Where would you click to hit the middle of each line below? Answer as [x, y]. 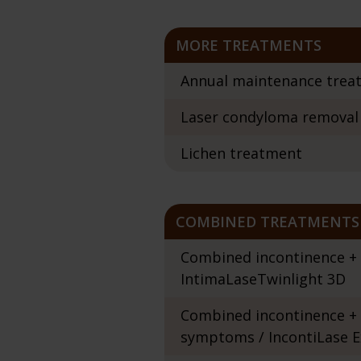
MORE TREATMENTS [249, 45]
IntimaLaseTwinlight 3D [263, 279]
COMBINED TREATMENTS [268, 222]
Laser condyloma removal [270, 117]
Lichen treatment [241, 153]
